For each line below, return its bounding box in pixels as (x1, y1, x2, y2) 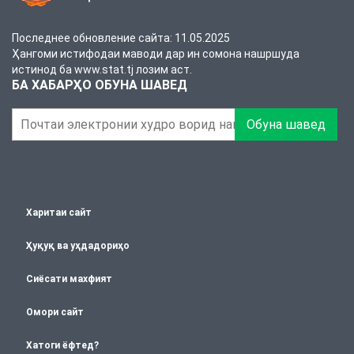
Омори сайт (26, 307, 84, 318)
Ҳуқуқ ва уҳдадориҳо (26, 240, 130, 251)
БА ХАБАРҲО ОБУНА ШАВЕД (12, 77, 187, 92)
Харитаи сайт (26, 207, 92, 218)
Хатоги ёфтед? (26, 340, 99, 351)
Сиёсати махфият (26, 273, 112, 284)
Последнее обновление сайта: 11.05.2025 (12, 31, 230, 44)
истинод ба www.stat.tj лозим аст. (12, 62, 192, 76)
